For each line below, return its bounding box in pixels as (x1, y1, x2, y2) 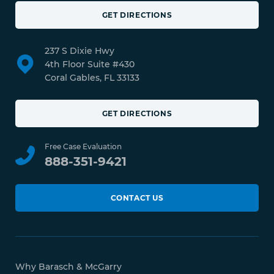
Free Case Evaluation (45, 141, 122, 151)
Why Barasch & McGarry (15, 261, 122, 272)
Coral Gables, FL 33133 (45, 72, 140, 83)
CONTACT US (110, 193, 164, 202)
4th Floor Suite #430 (45, 58, 135, 70)
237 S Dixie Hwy (45, 45, 115, 56)
